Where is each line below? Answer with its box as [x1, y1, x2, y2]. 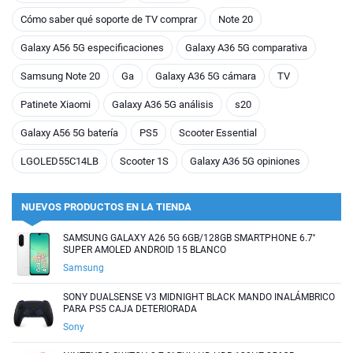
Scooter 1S [120, 154, 169, 167]
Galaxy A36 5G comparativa [185, 41, 307, 54]
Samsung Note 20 [20, 69, 100, 82]
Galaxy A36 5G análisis [112, 98, 214, 110]
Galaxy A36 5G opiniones [190, 154, 300, 167]
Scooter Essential [179, 126, 257, 139]
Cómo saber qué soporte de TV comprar [20, 13, 197, 25]
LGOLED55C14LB [20, 154, 98, 167]
